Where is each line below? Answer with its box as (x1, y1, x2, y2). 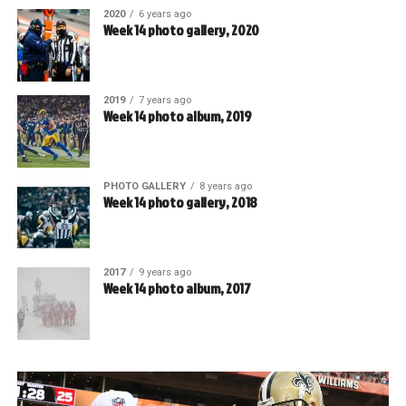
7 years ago (138, 94, 191, 107)
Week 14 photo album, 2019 (102, 106, 252, 127)
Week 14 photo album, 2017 (102, 278, 251, 299)
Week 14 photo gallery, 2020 (102, 20, 260, 41)
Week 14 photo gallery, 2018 (102, 192, 258, 213)
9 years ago (138, 266, 191, 279)
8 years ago (198, 180, 252, 193)
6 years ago (138, 8, 191, 21)
